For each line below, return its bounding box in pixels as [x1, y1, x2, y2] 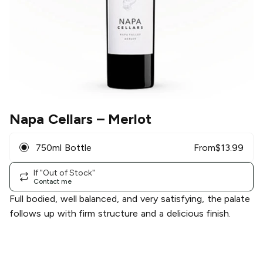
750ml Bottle [36, 141, 92, 153]
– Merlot [92, 110, 152, 128]
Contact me [33, 177, 72, 186]
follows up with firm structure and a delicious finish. [9, 208, 231, 220]
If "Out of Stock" [33, 167, 95, 178]
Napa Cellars [9, 110, 93, 128]
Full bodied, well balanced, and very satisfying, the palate [9, 193, 251, 205]
